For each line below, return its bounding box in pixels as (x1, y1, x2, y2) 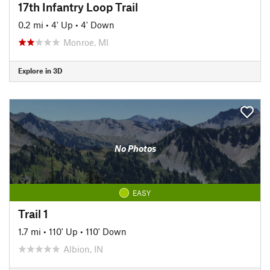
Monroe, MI (63, 36, 108, 48)
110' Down (86, 225, 127, 237)
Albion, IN (63, 243, 103, 254)
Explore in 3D (18, 66, 62, 75)
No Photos (114, 143, 156, 154)
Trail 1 (18, 206, 48, 221)
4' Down (81, 19, 115, 30)
